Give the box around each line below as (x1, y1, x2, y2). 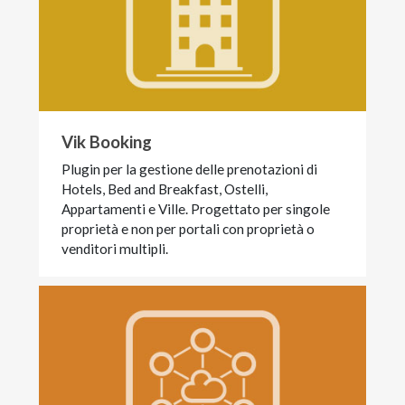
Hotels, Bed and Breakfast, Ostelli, (61, 180, 268, 197)
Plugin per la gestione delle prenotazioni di (61, 160, 318, 177)
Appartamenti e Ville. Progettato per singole (61, 200, 331, 217)
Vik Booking (61, 131, 153, 152)
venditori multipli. (61, 240, 169, 257)
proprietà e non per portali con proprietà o (61, 220, 316, 237)
